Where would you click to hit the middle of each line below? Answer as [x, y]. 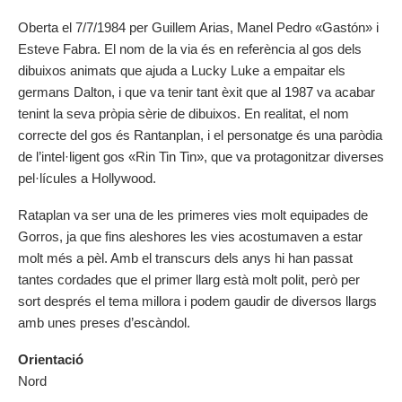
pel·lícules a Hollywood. [87, 179]
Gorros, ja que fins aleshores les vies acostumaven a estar [190, 237]
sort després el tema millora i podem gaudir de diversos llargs [197, 301]
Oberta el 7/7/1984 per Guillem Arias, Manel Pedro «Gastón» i [198, 28]
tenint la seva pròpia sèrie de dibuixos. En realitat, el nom [184, 114]
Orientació [51, 360]
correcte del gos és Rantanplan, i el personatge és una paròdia [200, 135]
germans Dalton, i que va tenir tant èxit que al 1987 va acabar [197, 92]
